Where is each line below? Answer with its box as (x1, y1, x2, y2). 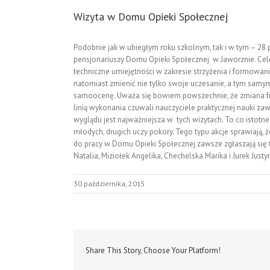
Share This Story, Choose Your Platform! (86, 245, 221, 256)
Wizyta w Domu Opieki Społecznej (74, 9, 228, 24)
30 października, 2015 (74, 178, 145, 188)
